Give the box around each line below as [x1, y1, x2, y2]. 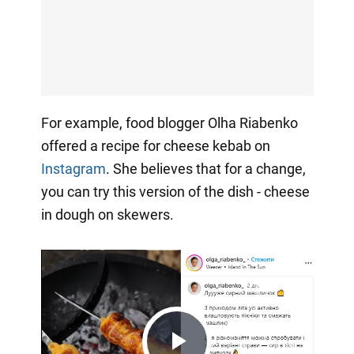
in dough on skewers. [40, 205, 174, 223]
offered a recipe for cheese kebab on [40, 137, 270, 154]
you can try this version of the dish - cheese [40, 183, 310, 200]
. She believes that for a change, [105, 160, 306, 177]
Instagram [40, 160, 106, 177]
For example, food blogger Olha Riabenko [40, 114, 298, 131]
